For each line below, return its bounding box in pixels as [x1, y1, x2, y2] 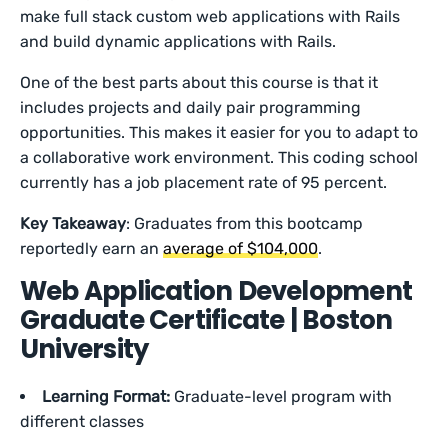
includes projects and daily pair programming [20, 98, 362, 117]
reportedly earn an [20, 239, 164, 258]
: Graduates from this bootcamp [126, 214, 364, 233]
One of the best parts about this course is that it [20, 73, 379, 92]
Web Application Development [20, 273, 412, 309]
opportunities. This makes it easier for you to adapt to [20, 123, 419, 142]
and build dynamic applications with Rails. [20, 32, 341, 51]
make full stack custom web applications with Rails [20, 7, 401, 26]
